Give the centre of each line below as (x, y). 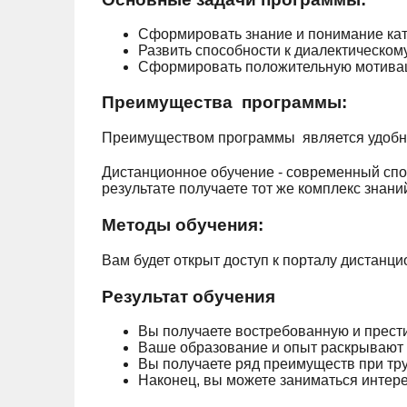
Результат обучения (189, 296)
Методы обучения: (183, 224)
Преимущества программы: (224, 103)
